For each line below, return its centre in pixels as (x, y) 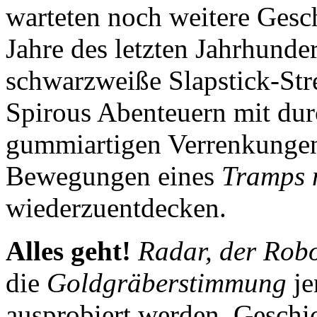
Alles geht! (68, 250)
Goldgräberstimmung (167, 282)
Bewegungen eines (114, 175)
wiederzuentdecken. (116, 207)
